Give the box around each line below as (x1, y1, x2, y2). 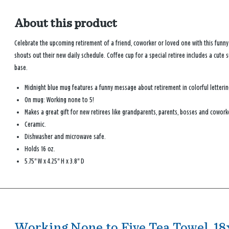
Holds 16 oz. (25, 145, 56, 153)
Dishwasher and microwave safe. (25, 133, 106, 141)
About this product (14, 17, 118, 30)
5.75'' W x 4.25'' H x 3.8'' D (25, 157, 85, 166)
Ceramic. (25, 121, 47, 129)
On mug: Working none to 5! (25, 96, 95, 104)
